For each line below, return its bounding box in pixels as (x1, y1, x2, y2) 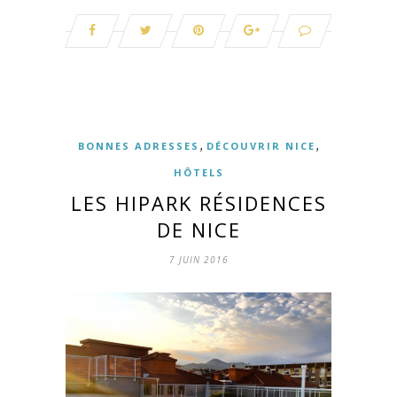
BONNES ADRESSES (78, 139, 199, 153)
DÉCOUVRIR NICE (206, 139, 315, 153)
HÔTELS (173, 166, 224, 180)
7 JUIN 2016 (168, 253, 229, 267)
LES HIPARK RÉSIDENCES (70, 190, 327, 217)
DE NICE (156, 216, 241, 244)
